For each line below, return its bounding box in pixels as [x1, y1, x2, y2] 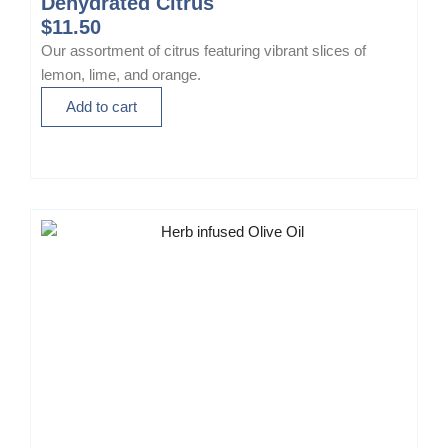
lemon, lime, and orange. [41, 67, 201, 84]
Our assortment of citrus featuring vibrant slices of [41, 43, 366, 60]
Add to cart [66, 99, 137, 116]
